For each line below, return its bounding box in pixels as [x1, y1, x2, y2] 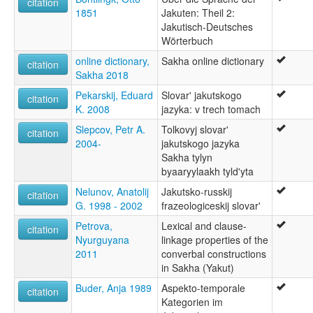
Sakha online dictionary [161, 53, 264, 68]
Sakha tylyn [161, 150, 212, 164]
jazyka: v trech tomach [161, 101, 261, 116]
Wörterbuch [161, 33, 213, 48]
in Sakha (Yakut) [161, 260, 234, 275]
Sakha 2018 [75, 67, 129, 82]
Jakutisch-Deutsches [161, 19, 253, 34]
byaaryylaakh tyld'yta [161, 163, 254, 178]
